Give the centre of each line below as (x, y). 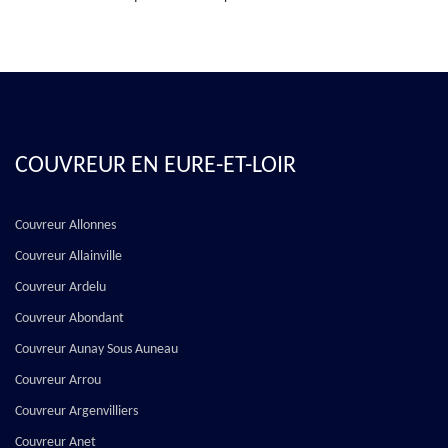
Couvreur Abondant (69, 319)
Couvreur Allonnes (65, 226)
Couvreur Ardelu (60, 288)
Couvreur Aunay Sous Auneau (96, 350)
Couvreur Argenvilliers (76, 412)
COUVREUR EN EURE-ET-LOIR (155, 166)
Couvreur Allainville (68, 257)
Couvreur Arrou (58, 381)
